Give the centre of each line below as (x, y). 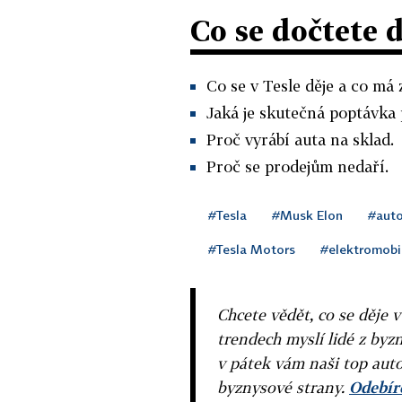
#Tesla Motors (252, 249)
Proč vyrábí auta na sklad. (300, 139)
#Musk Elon (307, 214)
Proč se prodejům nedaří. (297, 166)
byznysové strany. (283, 387)
